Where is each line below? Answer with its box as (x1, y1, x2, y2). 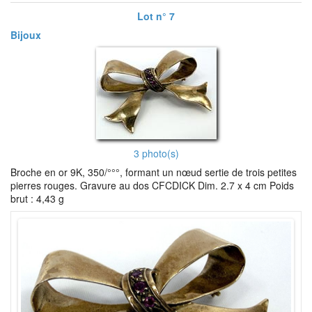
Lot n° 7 (137, 9, 175, 23)
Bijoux (10, 28, 41, 42)
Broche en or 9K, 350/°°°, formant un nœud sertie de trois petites (10, 165, 297, 179)
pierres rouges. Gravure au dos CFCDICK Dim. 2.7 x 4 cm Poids (10, 178, 294, 192)
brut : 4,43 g (10, 192, 64, 205)
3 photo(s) (133, 146, 179, 160)
